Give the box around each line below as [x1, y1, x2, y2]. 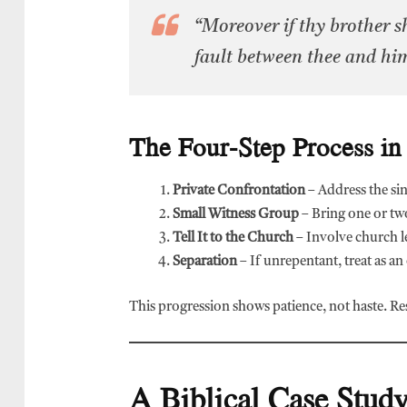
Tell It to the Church [173, 232, 293, 246]
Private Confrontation [173, 184, 305, 199]
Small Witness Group [173, 208, 299, 223]
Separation [173, 255, 237, 270]
